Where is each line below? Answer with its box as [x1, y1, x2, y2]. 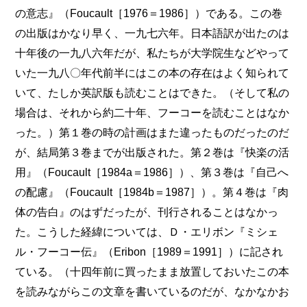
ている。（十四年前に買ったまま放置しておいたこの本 [15, 265, 290, 278]
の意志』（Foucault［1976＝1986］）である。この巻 [15, 7, 283, 20]
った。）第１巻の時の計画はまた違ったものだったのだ [15, 126, 290, 139]
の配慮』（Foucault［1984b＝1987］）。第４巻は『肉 [15, 186, 289, 199]
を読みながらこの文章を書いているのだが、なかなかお [15, 285, 290, 298]
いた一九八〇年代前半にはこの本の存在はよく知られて [15, 66, 290, 79]
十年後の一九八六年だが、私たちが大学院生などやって [15, 47, 290, 60]
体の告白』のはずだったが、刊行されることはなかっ [15, 206, 279, 219]
